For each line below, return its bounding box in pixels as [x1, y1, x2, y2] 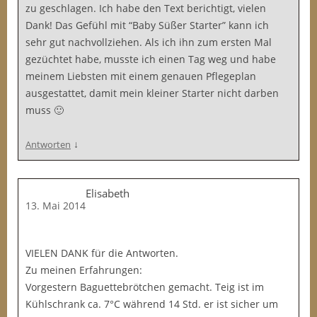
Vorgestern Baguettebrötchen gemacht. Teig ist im [25, 280, 264, 294]
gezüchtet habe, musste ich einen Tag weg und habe [25, 52, 276, 66]
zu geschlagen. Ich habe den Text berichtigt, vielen [25, 1, 266, 15]
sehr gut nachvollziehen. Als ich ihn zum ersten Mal [25, 35, 272, 49]
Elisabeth [86, 186, 129, 200]
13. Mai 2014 [25, 199, 86, 212]
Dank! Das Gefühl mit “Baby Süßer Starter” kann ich [25, 18, 269, 32]
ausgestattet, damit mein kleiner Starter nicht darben [25, 86, 279, 100]
